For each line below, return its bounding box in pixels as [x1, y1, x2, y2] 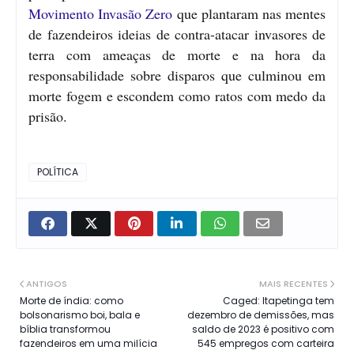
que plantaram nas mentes [172, 4, 326, 24]
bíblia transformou [20, 322, 111, 337]
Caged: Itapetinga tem [223, 294, 334, 308]
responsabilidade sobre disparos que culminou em [28, 66, 326, 85]
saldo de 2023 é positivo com [192, 322, 334, 337]
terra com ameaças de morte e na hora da [28, 45, 326, 65]
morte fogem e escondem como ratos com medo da [28, 86, 326, 106]
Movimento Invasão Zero [28, 4, 173, 24]
